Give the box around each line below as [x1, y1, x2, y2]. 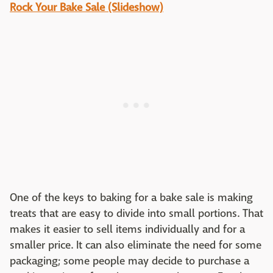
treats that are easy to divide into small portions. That [10, 206, 263, 221]
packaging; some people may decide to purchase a [10, 253, 249, 268]
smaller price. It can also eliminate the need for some [10, 238, 261, 252]
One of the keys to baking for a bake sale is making [10, 190, 253, 205]
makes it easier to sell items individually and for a [10, 222, 245, 236]
